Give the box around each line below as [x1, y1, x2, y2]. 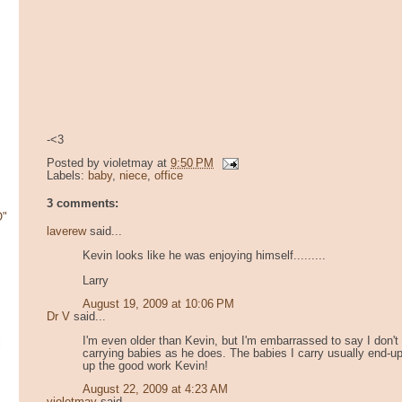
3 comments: [47, 197, 118, 211]
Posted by [47, 157, 103, 170]
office [154, 170, 183, 183]
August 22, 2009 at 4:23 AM [83, 383, 228, 397]
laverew [47, 224, 86, 238]
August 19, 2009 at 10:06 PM [83, 298, 234, 311]
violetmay [103, 157, 153, 170]
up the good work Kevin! [83, 359, 208, 372]
